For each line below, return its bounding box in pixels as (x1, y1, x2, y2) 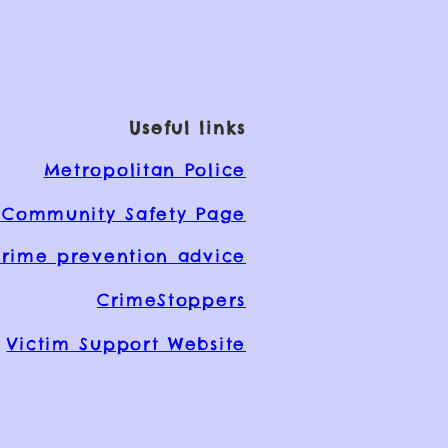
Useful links (128, 117, 246, 139)
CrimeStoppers (96, 289, 246, 311)
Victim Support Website (6, 333, 246, 355)
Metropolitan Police (43, 159, 246, 181)
